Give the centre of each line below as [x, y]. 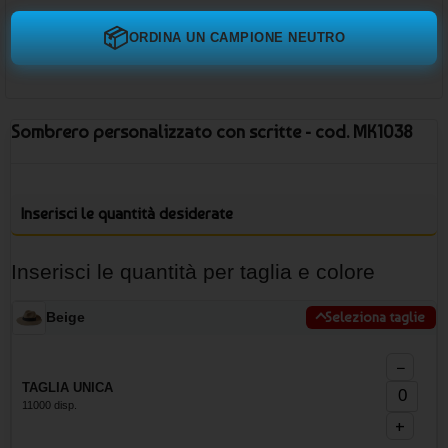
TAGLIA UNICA [67, 387]
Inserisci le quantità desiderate [127, 213]
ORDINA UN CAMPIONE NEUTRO [236, 37]
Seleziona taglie [375, 317]
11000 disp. [49, 404]
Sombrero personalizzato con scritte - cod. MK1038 [212, 131]
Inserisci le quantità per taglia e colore [193, 271]
